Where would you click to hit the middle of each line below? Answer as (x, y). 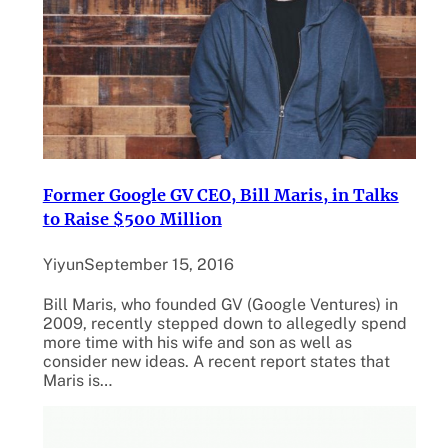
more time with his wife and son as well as (197, 343)
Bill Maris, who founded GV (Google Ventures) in (220, 305)
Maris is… (77, 381)
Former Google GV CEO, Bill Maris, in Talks (220, 194)
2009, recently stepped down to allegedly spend (224, 324)
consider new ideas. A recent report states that (216, 362)
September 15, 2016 (158, 264)
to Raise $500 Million (132, 218)
